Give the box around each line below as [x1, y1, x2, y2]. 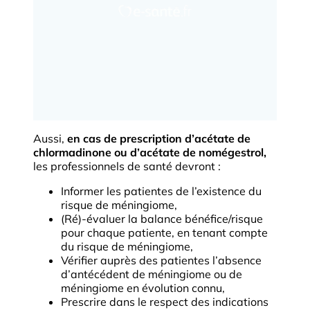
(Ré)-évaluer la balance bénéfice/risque [61, 212, 263, 226]
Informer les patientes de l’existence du [61, 184, 262, 199]
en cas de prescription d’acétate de [67, 131, 250, 146]
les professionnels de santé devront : [33, 159, 221, 174]
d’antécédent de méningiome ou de [61, 267, 242, 282]
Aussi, [33, 131, 67, 146]
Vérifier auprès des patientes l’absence [61, 253, 262, 268]
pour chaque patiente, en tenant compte [61, 226, 268, 240]
